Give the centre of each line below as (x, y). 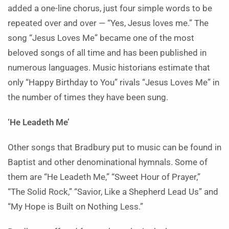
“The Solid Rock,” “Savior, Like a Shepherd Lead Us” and (113, 192)
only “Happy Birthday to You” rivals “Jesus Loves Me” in (113, 83)
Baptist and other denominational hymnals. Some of (108, 162)
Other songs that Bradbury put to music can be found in (114, 147)
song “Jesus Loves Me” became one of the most (101, 38)
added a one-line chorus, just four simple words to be (110, 8)
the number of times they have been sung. (88, 97)
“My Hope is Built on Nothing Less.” (75, 207)
